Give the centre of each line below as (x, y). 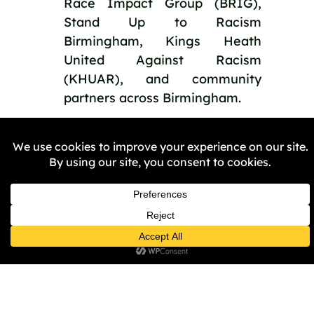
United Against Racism (163, 60)
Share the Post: (101, 191)
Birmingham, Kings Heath (163, 41)
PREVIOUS (116, 158)
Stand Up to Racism (163, 22)
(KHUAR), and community (163, 78)
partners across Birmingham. (152, 97)
